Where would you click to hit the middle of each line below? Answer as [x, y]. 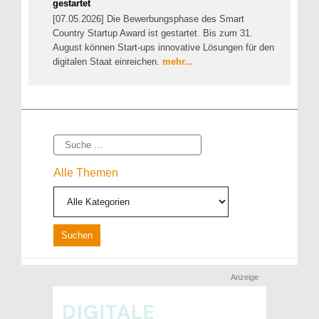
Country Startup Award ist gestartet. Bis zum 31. [153, 33]
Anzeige [245, 277]
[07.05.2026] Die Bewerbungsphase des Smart [148, 19]
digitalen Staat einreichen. [108, 61]
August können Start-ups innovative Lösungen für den [163, 47]
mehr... [178, 61]
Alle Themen [86, 173]
